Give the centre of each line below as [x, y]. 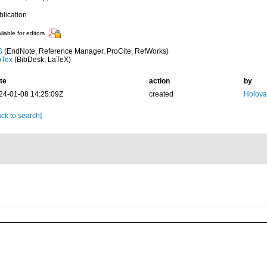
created [161, 94]
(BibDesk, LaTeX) [41, 60]
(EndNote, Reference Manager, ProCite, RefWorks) [85, 51]
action [159, 81]
